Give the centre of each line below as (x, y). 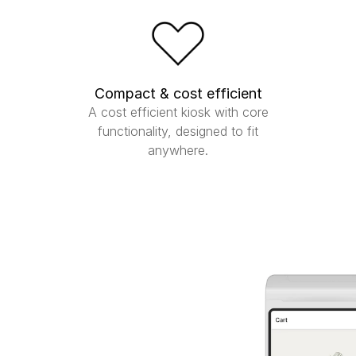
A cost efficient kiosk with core (178, 112)
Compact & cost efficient (178, 93)
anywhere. (178, 150)
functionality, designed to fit (178, 131)
